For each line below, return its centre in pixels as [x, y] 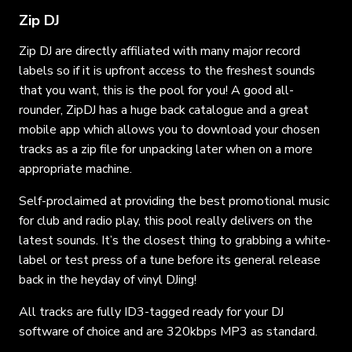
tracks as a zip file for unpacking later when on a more [166, 149]
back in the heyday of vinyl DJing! [108, 279]
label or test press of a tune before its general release [170, 260]
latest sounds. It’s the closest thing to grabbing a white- [175, 240]
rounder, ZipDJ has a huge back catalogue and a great [164, 110]
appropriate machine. [75, 169]
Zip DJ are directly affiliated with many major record [159, 51]
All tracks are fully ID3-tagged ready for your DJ [151, 312]
